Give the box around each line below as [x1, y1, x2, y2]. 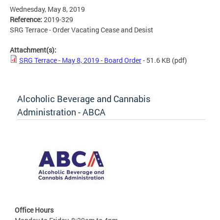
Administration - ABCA [17, 106, 106, 118]
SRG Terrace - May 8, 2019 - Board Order [19, 55, 141, 65]
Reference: [10, 15, 44, 25]
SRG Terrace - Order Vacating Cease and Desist [10, 25, 153, 35]
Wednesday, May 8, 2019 [10, 4, 85, 14]
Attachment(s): [10, 45, 58, 55]
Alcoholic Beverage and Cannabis [17, 93, 150, 105]
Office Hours [15, 205, 54, 215]
